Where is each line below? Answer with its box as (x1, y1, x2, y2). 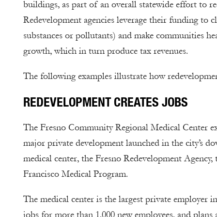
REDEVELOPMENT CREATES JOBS (23, 94, 188, 109)
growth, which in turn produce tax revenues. (23, 46, 188, 56)
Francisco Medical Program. (23, 169, 128, 179)
